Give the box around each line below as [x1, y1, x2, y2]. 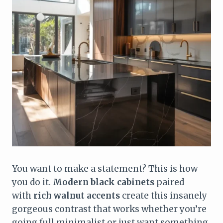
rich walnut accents [33, 190, 120, 201]
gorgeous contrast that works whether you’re [12, 203, 207, 215]
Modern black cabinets [53, 176, 154, 188]
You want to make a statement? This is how [12, 163, 198, 174]
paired [154, 176, 184, 188]
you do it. [12, 176, 53, 188]
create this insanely [120, 190, 207, 201]
